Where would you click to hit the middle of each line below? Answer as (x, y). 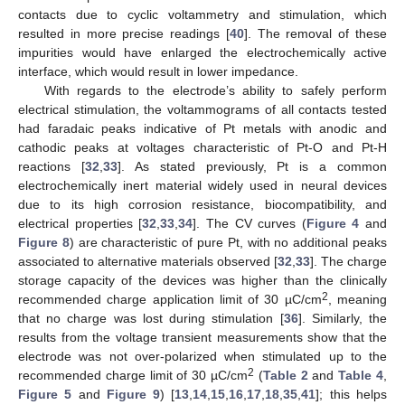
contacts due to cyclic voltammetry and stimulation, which (202, 14)
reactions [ (52, 166)
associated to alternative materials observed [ (148, 261)
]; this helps (352, 394)
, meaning (358, 299)
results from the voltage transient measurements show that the (202, 337)
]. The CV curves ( (250, 223)
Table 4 (361, 375)
